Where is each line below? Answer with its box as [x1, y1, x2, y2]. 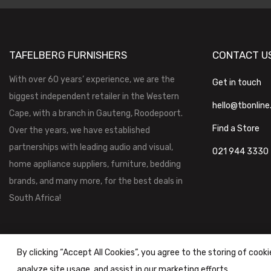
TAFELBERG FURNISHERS [9, 48, 127, 61]
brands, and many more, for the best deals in [9, 175, 183, 186]
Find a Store [212, 123, 260, 134]
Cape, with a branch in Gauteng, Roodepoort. [9, 108, 183, 119]
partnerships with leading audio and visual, [9, 142, 173, 152]
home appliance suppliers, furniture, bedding [9, 158, 181, 169]
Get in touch [212, 77, 261, 88]
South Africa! [9, 192, 61, 203]
